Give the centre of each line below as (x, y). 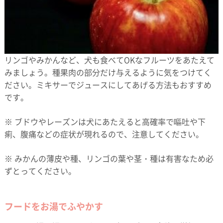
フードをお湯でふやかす (54, 207)
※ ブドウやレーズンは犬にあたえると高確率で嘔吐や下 (105, 122)
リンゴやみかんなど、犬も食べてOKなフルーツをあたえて (109, 60)
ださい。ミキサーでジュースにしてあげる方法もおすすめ (108, 85)
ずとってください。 (40, 171)
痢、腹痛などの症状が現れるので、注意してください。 (104, 134)
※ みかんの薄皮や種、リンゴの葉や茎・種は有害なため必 (109, 159)
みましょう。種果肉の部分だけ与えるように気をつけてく (108, 72)
